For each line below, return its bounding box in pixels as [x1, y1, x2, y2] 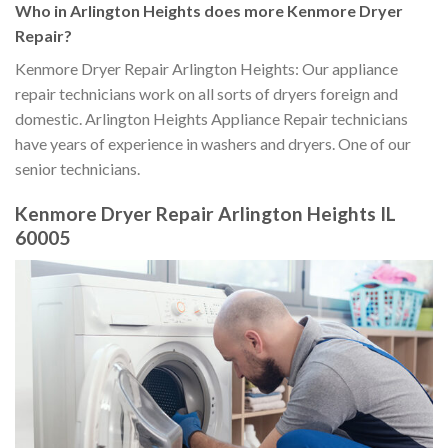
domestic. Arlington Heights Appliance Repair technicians [15, 109, 408, 129]
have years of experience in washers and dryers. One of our [15, 134, 411, 154]
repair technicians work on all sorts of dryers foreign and [15, 84, 398, 104]
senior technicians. [15, 159, 140, 179]
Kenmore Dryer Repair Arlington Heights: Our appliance [15, 59, 398, 79]
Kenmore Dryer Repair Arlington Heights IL [15, 201, 396, 225]
